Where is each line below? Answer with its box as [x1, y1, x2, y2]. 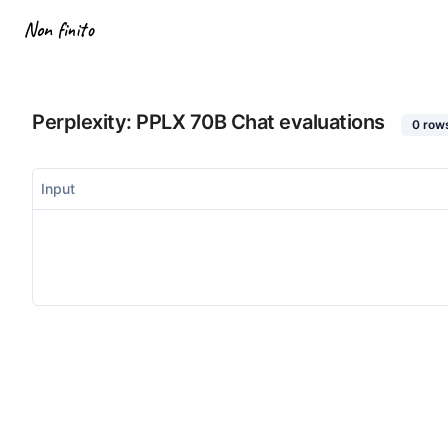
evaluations [274, 110, 385, 134]
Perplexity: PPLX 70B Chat [32, 110, 275, 134]
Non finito [24, 17, 94, 42]
